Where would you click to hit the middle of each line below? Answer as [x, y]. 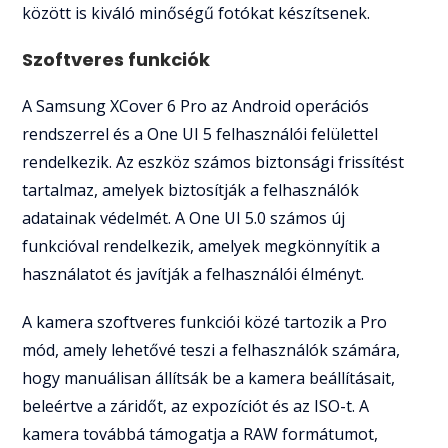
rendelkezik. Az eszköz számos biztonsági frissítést [213, 161]
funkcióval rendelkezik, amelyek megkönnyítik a [201, 245]
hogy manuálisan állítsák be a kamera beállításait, [209, 377]
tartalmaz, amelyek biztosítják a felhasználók [191, 189]
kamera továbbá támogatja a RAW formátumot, [200, 433]
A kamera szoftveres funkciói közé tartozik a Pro [205, 321]
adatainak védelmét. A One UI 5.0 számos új [184, 217]
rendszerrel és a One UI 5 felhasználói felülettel [200, 133]
